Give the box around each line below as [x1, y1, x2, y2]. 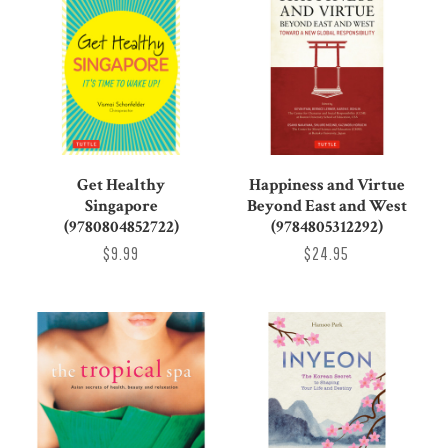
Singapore [84, 194, 158, 217]
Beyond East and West [246, 194, 407, 217]
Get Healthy [77, 173, 166, 196]
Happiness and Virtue [248, 173, 405, 196]
